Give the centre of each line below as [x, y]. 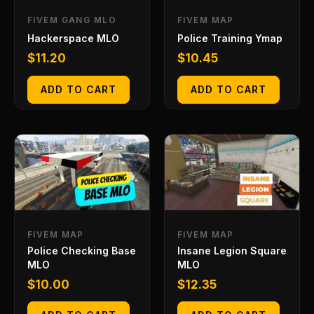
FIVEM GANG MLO [72, 20]
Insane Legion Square [232, 250]
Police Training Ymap [230, 39]
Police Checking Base [82, 250]
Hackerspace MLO [73, 39]
